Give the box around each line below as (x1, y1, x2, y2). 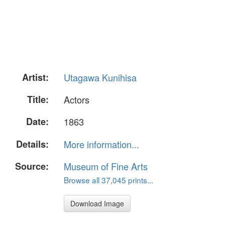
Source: (15, 159, 49, 173)
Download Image (70, 198, 124, 208)
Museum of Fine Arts (64, 159, 148, 173)
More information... (64, 137, 139, 151)
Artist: (22, 71, 49, 84)
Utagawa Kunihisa (64, 71, 137, 84)
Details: (16, 137, 49, 151)
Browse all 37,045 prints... (64, 174, 153, 185)
